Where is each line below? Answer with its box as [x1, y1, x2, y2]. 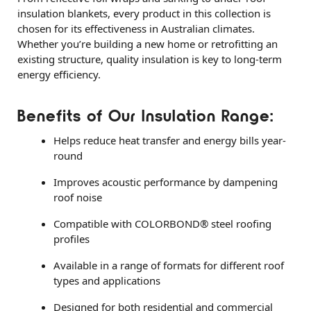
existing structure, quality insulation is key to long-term [17, 52, 282, 67]
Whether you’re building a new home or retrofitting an [17, 37, 278, 51]
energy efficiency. [17, 67, 101, 82]
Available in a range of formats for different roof [53, 258, 284, 273]
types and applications [53, 274, 160, 288]
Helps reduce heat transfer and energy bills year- [53, 133, 286, 148]
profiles [53, 232, 90, 246]
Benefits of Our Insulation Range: [17, 105, 274, 126]
